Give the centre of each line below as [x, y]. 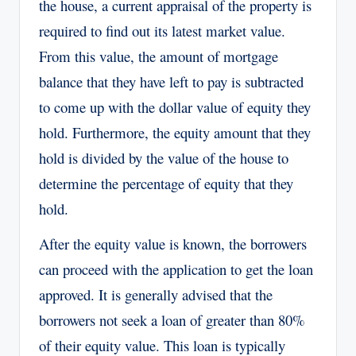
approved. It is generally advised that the [156, 295]
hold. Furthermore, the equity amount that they [175, 133]
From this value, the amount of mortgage [159, 56]
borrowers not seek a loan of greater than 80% [172, 320]
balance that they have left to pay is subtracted [171, 82]
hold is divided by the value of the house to [164, 158]
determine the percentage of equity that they [166, 184]
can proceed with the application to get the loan [176, 269]
